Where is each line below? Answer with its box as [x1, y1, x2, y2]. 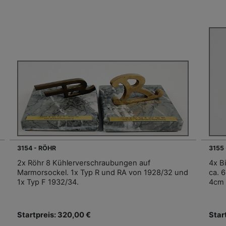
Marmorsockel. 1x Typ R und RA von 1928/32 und [17, 168, 188, 178]
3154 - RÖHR [17, 144, 56, 152]
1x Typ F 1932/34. [17, 178, 79, 187]
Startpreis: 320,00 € [17, 210, 91, 220]
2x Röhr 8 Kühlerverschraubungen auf [17, 158, 150, 168]
